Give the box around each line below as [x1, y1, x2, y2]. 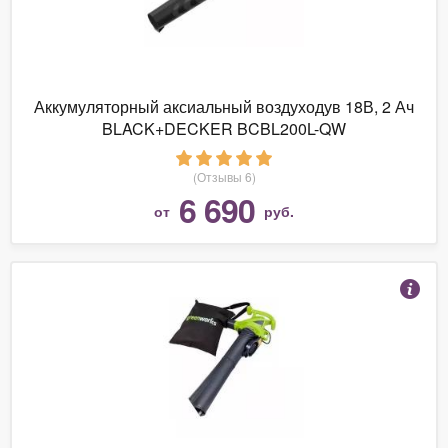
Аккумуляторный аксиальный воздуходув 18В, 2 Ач [34, 94, 414, 118]
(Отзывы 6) [192, 167, 256, 185]
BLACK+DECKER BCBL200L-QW [102, 116, 346, 140]
